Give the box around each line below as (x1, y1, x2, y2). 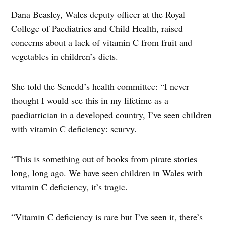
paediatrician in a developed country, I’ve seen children (11, 108, 212, 121)
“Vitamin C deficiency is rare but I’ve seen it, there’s (11, 211, 203, 223)
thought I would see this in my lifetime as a (11, 94, 169, 107)
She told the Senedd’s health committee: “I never (11, 80, 190, 93)
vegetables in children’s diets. (11, 50, 119, 63)
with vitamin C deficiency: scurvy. (11, 123, 137, 135)
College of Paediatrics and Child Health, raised (11, 22, 183, 35)
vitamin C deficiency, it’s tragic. (11, 181, 128, 193)
